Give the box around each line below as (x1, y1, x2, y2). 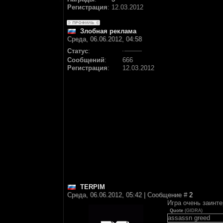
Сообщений (67, 56, 105, 64)
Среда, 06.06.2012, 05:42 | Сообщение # (67, 191, 189, 199)
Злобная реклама (80, 27, 136, 35)
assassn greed (168, 214, 210, 222)
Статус (67, 47, 88, 55)
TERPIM (80, 183, 105, 191)
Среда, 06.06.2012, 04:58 (67, 35, 142, 43)
